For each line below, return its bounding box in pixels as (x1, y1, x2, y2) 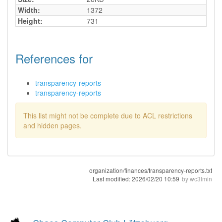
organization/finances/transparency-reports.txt (89, 166, 212, 174)
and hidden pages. (23, 120, 82, 130)
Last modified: (93, 174, 132, 183)
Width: (18, 4, 40, 15)
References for (15, 49, 93, 67)
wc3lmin (190, 174, 212, 183)
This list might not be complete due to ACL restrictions (23, 110, 192, 120)
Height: (18, 15, 43, 26)
